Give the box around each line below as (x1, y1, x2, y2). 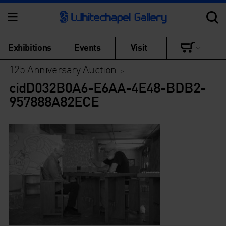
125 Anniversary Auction (9, 62, 117, 76)
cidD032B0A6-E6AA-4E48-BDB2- (9, 78, 206, 96)
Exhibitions (8, 41, 51, 53)
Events (74, 41, 101, 53)
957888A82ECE (9, 92, 99, 110)
